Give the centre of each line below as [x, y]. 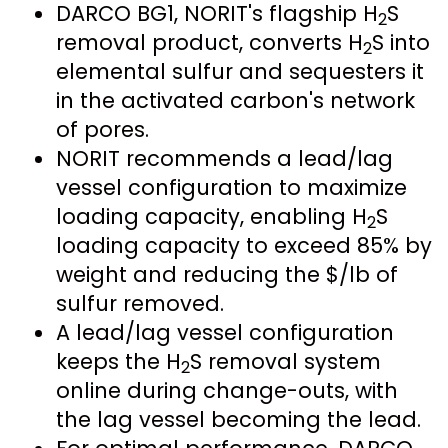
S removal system [285, 361]
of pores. [102, 129]
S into [401, 42]
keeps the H [118, 361]
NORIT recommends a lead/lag [224, 158]
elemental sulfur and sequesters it [240, 71]
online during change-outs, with [227, 390]
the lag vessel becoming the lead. [238, 419]
